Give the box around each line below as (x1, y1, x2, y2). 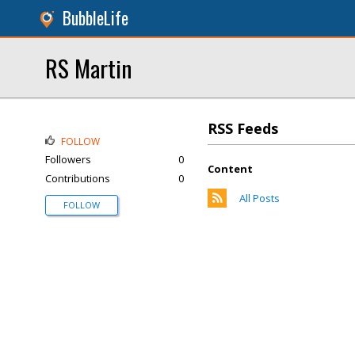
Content (208, 162, 253, 176)
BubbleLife (63, 6, 128, 30)
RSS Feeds (208, 119, 278, 138)
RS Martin (45, 51, 132, 85)
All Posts (239, 191, 280, 205)
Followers (45, 152, 91, 166)
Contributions (45, 171, 110, 185)
